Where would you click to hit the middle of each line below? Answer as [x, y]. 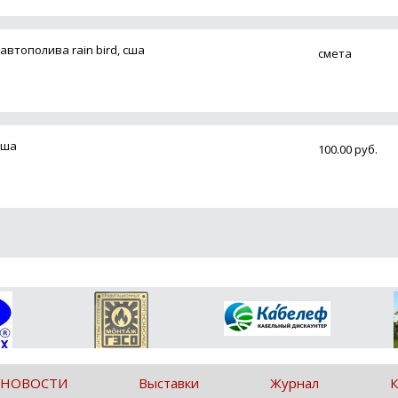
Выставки [169, 383]
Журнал [295, 383]
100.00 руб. [347, 149]
